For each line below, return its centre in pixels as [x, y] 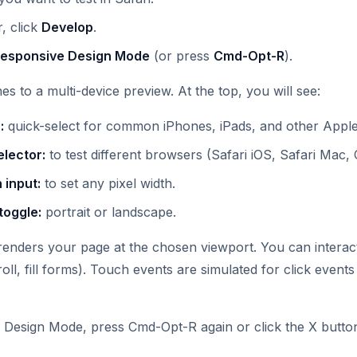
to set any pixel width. [108, 184]
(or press [182, 56]
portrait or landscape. [109, 212]
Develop [67, 27]
